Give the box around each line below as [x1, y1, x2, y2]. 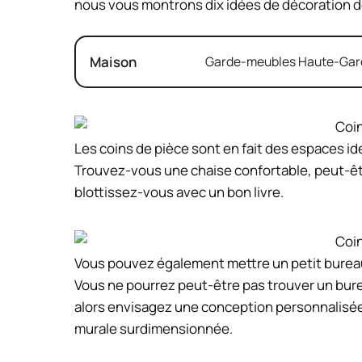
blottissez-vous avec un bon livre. [74, 183, 284, 202]
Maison [90, 53, 137, 72]
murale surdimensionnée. [74, 319, 233, 339]
